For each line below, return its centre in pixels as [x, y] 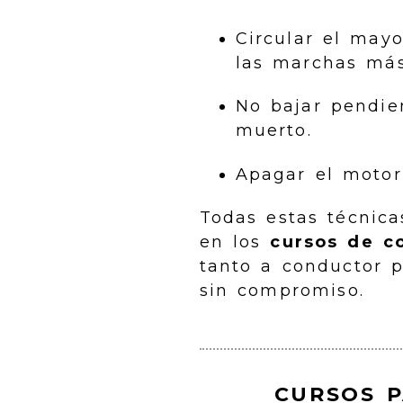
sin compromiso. [282, 291]
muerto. [273, 131]
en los [235, 242]
